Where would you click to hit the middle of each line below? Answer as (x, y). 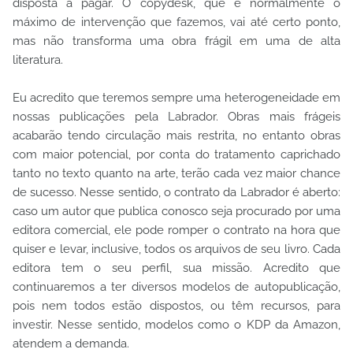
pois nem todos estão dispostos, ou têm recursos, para (176, 306)
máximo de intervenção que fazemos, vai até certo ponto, (176, 22)
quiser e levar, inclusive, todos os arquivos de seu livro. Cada (176, 249)
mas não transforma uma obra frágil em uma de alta (176, 41)
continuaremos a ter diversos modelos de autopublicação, (176, 287)
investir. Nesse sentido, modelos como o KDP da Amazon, (176, 325)
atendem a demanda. (71, 344)
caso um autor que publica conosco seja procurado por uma (176, 212)
